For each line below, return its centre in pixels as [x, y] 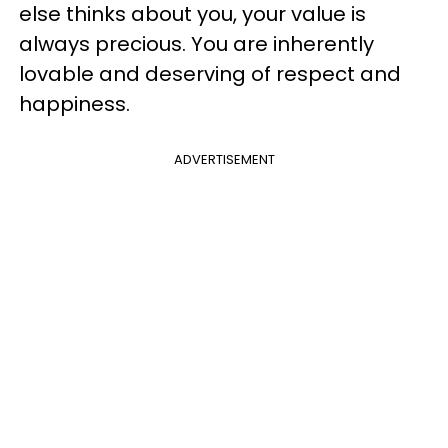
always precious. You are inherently [196, 44]
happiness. [74, 104]
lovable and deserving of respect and [210, 74]
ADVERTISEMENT [224, 160]
